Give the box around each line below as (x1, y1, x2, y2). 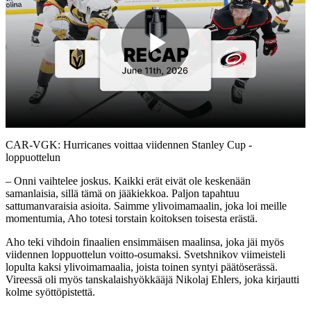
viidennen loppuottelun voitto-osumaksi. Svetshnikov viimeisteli (6, 248, 285, 260)
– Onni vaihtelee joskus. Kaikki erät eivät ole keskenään (6, 174, 251, 187)
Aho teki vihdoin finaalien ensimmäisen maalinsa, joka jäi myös (6, 235, 284, 248)
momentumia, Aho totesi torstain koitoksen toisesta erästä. (6, 212, 258, 224)
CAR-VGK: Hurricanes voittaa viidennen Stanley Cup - (6, 138, 252, 151)
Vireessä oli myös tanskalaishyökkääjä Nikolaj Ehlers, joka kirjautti (6, 273, 299, 285)
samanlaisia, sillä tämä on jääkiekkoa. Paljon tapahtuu (6, 187, 239, 199)
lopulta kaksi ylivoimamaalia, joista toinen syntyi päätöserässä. (6, 260, 278, 273)
